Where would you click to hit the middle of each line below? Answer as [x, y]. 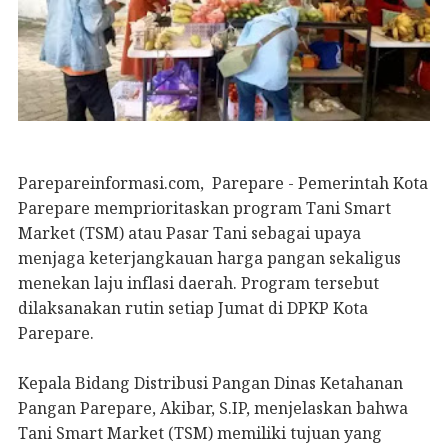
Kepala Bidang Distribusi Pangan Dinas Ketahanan [210, 382]
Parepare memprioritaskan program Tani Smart [204, 207]
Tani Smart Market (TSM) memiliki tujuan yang [200, 432]
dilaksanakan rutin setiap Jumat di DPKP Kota [193, 307]
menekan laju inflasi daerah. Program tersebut [198, 282]
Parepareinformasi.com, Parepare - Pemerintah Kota [223, 182]
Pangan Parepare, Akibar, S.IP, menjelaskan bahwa [213, 407]
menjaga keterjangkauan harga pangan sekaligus [209, 257]
